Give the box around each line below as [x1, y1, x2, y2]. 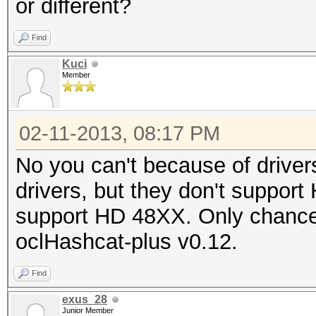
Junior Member [62, 306, 114, 315]
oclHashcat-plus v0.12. [16, 229, 238, 254]
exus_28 [62, 293, 107, 305]
